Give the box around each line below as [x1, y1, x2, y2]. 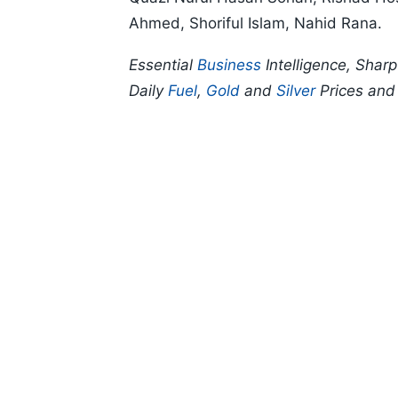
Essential [129, 56, 197, 75]
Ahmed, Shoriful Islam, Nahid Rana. [129, 14, 382, 33]
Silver [276, 82, 315, 100]
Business [197, 56, 261, 75]
